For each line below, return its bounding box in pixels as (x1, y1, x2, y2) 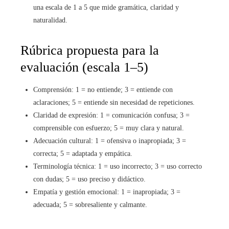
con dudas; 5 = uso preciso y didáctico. (33, 175, 146, 183)
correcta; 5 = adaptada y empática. (33, 149, 132, 157)
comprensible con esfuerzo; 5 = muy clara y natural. (33, 124, 184, 132)
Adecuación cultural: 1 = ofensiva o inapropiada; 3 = (33, 136, 186, 145)
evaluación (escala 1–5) (20, 59, 148, 75)
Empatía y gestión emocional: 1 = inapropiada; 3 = (33, 188, 180, 196)
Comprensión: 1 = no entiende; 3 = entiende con (33, 85, 173, 94)
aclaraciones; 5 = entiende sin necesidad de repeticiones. (33, 98, 195, 106)
